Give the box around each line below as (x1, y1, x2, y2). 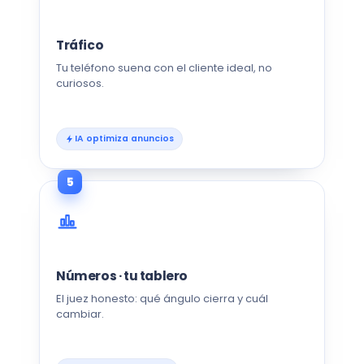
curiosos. (56, 76, 104, 91)
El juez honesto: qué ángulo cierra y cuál (56, 291, 268, 307)
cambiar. (56, 306, 104, 323)
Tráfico (56, 37, 104, 54)
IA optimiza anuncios (75, 132, 174, 145)
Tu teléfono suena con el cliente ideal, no (56, 60, 272, 76)
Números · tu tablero (56, 267, 188, 285)
